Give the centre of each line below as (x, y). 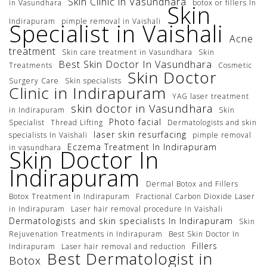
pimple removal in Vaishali (111, 21)
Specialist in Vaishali (116, 34)
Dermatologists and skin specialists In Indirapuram (121, 221)
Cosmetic (235, 66)
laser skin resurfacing (140, 135)
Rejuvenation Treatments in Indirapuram (86, 234)
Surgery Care (34, 81)
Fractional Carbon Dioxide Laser (195, 197)
